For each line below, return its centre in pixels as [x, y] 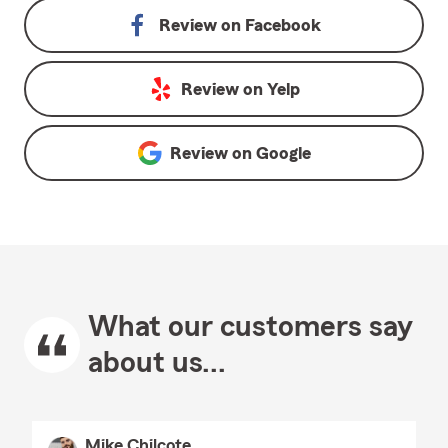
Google [283, 153]
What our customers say [250, 327]
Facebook [283, 25]
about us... [157, 363]
